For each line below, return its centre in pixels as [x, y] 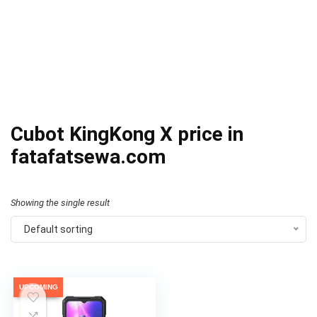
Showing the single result [60, 203]
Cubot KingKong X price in [127, 134]
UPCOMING [38, 287]
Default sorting [58, 229]
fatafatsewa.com [88, 157]
